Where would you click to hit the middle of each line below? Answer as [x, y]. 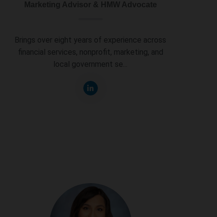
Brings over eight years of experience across [91, 40]
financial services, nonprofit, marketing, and [90, 52]
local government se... [91, 64]
